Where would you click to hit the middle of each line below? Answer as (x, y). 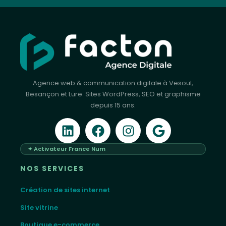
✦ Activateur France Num (67, 149)
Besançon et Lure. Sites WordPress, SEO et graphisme (113, 94)
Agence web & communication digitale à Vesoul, (113, 83)
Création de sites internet (65, 190)
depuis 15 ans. (113, 105)
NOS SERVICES (52, 169)
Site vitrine (39, 207)
